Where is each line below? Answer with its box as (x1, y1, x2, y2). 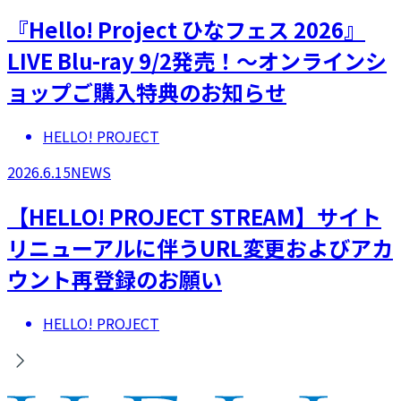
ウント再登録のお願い (7, 262, 222, 294)
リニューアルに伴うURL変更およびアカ (7, 231, 393, 263)
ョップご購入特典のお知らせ (7, 75, 286, 107)
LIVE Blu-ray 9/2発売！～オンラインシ (7, 44, 387, 76)
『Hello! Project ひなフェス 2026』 (7, 13, 365, 45)
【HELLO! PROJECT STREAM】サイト (7, 200, 381, 232)
